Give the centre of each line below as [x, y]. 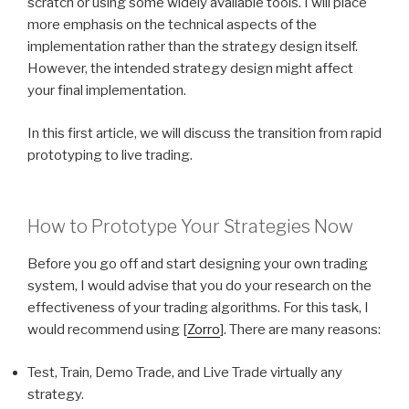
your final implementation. [107, 91]
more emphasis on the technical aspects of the [172, 25]
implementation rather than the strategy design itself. [193, 47]
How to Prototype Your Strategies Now [190, 227]
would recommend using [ [107, 330]
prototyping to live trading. [110, 155]
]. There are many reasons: [300, 330]
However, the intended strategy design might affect [190, 69]
